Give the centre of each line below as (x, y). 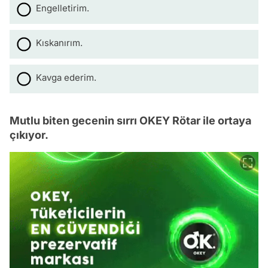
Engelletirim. (63, 8)
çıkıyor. (29, 135)
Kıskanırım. (59, 42)
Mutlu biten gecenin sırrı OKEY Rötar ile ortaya (130, 120)
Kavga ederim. (66, 77)
